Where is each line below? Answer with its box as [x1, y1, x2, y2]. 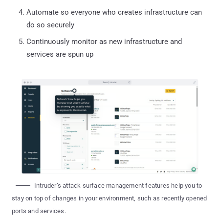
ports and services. [12, 207, 66, 215]
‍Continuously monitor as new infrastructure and [26, 37, 182, 46]
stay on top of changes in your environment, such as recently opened [12, 194, 207, 202]
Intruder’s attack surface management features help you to [34, 181, 202, 189]
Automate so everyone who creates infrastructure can [26, 7, 202, 17]
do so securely [26, 20, 74, 29]
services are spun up [26, 49, 93, 59]
